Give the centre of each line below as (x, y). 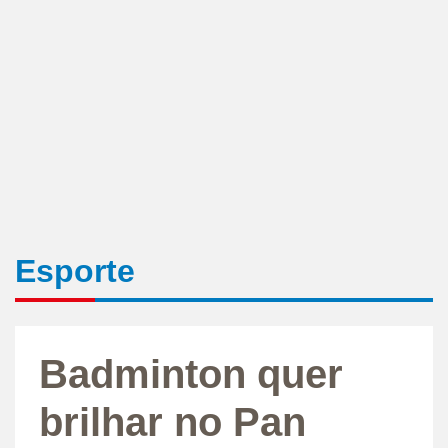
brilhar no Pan (172, 421)
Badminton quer (191, 373)
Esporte (75, 270)
